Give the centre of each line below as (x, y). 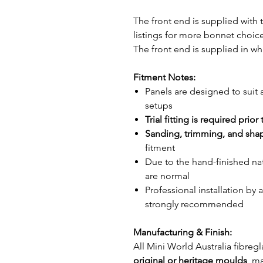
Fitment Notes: (164, 77)
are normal (167, 176)
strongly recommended (194, 204)
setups (159, 105)
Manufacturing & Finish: (183, 232)
